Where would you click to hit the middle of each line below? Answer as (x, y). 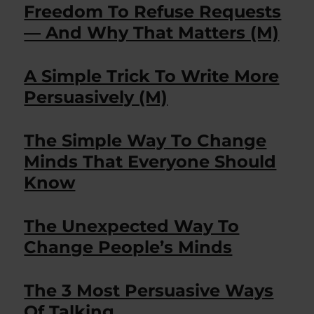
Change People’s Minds (128, 247)
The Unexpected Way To (132, 226)
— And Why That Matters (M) (152, 33)
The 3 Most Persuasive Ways (149, 291)
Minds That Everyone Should (150, 162)
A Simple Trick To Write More (152, 76)
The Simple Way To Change (145, 141)
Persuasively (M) (96, 97)
